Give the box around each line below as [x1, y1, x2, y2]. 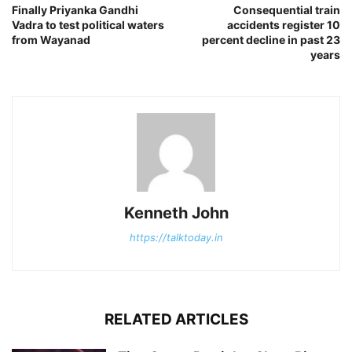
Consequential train [233, 3, 340, 17]
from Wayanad [12, 33, 90, 47]
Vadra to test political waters [12, 18, 164, 32]
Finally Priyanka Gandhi [12, 3, 138, 17]
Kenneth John [123, 203, 229, 223]
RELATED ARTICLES [104, 310, 248, 329]
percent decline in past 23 [202, 33, 340, 47]
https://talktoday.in [129, 231, 223, 244]
